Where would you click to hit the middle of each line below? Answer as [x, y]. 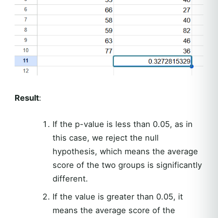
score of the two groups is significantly [127, 165]
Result [27, 98]
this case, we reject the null [105, 137]
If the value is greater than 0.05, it [118, 196]
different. [70, 178]
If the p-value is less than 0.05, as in [122, 124]
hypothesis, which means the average [125, 151]
